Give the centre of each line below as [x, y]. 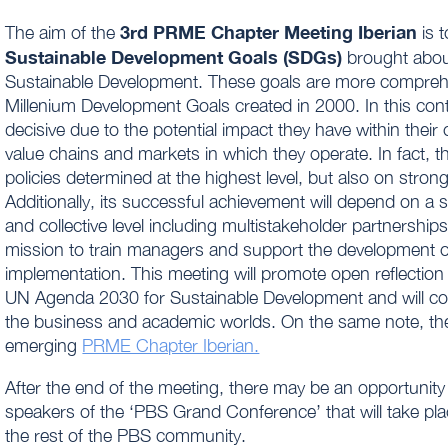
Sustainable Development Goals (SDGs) [174, 57]
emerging [44, 346]
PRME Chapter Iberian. [171, 346]
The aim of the [60, 33]
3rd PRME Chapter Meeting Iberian [266, 32]
